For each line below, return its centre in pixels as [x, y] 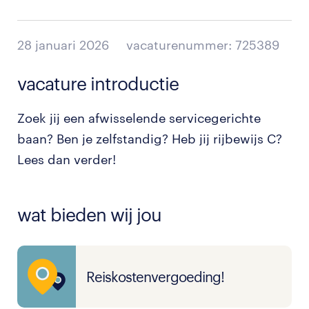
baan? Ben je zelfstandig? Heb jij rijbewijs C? [150, 139]
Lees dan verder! [67, 159]
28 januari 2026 [63, 45]
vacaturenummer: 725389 [203, 45]
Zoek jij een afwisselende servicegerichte [139, 118]
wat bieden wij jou [89, 214]
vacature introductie [98, 83]
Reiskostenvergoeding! [155, 277]
